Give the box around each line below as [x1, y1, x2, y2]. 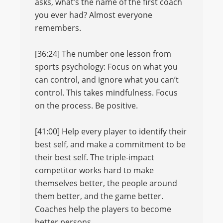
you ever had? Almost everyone [35, 9, 152, 20]
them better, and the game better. [35, 191, 163, 202]
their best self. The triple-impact [35, 152, 154, 163]
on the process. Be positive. [35, 100, 138, 111]
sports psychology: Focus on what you [35, 61, 178, 72]
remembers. [35, 22, 81, 33]
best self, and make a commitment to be [35, 139, 186, 150]
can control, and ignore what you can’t [35, 74, 179, 85]
